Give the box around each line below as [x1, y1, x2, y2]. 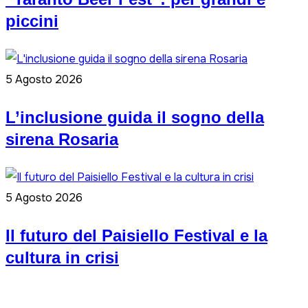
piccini [5, 12, 58, 31]
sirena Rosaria [5, 130, 118, 149]
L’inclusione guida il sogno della [5, 108, 264, 127]
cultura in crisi [5, 248, 119, 267]
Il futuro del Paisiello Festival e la [5, 226, 267, 245]
